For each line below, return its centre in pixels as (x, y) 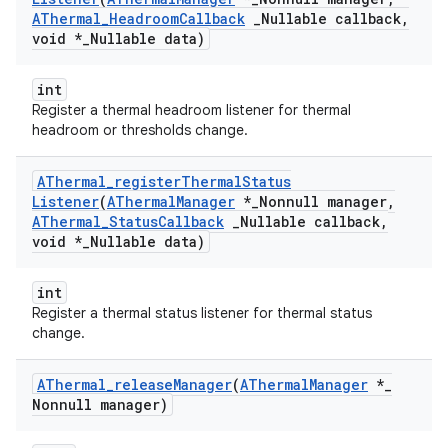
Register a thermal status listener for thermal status (202, 313)
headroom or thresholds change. (140, 130)
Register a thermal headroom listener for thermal (191, 110)
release (143, 384)
